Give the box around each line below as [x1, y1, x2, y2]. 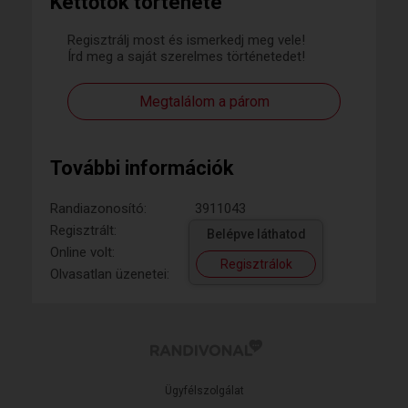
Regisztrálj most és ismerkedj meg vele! [67, 32, 305, 48]
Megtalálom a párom [138, 93, 270, 110]
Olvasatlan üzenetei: [50, 266, 169, 282]
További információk [50, 157, 234, 179]
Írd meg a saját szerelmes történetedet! [67, 48, 305, 65]
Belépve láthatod [206, 227, 306, 241]
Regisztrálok [219, 257, 292, 271]
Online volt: [50, 244, 115, 260]
